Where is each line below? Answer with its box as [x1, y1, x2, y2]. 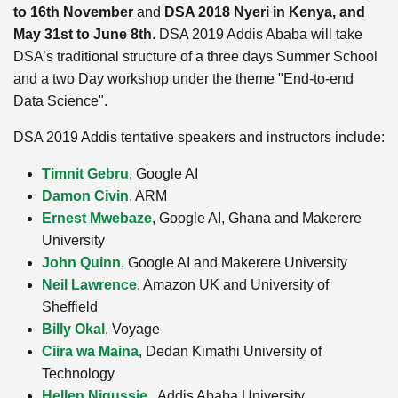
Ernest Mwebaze [42, 210, 152, 226]
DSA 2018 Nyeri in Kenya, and [164, 4, 365, 20]
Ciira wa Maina [42, 343, 139, 359]
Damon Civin [42, 187, 129, 203]
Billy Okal [42, 321, 105, 337]
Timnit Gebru [42, 165, 129, 181]
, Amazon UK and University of [137, 276, 329, 292]
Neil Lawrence [42, 276, 137, 292]
